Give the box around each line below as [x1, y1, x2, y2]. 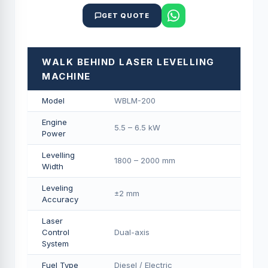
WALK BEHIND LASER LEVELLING [42, 56, 215, 68]
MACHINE [42, 71, 91, 82]
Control [42, 227, 69, 237]
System [42, 239, 69, 248]
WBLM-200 [114, 96, 156, 105]
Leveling [42, 183, 73, 193]
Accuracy [42, 194, 78, 204]
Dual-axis [114, 227, 150, 237]
